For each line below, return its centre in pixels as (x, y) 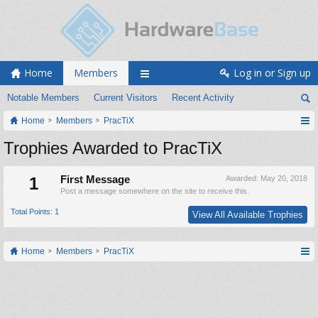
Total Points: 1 (35, 212)
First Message (95, 180)
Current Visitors (126, 98)
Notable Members (43, 98)
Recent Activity (203, 98)
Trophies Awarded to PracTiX (113, 148)
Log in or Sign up (272, 73)
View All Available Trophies (248, 215)
